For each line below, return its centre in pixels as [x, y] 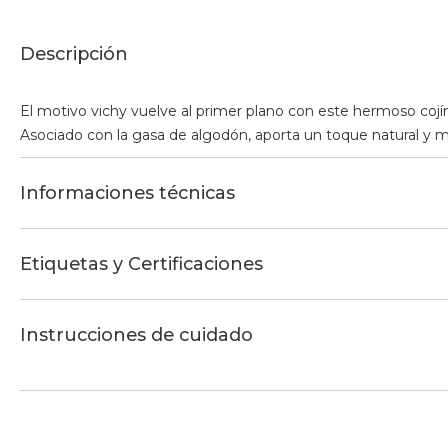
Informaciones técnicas [127, 192]
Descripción [74, 53]
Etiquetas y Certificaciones [141, 263]
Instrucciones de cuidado [136, 334]
